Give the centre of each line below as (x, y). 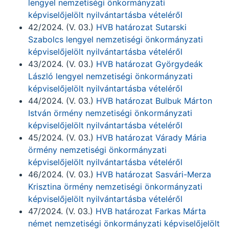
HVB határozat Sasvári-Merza (154, 174)
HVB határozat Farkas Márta (151, 211)
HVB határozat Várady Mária (151, 138)
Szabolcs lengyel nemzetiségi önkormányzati (116, 39)
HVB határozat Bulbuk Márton (154, 101)
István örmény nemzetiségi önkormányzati (110, 113)
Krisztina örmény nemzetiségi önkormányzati (115, 187)
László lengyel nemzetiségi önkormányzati (110, 76)
